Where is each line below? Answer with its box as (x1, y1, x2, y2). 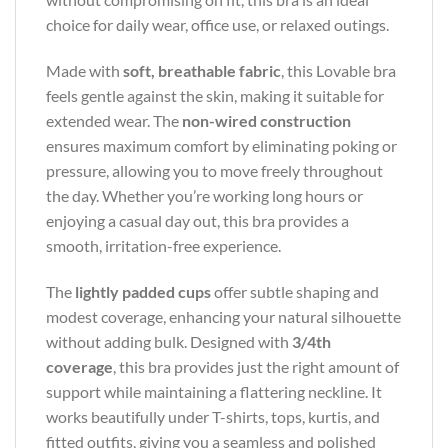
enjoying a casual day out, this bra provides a (46, 211, 349, 231)
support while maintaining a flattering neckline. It (46, 382, 382, 402)
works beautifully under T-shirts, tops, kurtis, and (46, 407, 380, 427)
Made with (46, 61, 123, 81)
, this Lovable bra (281, 61, 396, 81)
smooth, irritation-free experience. (46, 236, 281, 256)
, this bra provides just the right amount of (113, 357, 399, 377)
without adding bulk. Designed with (46, 332, 292, 352)
